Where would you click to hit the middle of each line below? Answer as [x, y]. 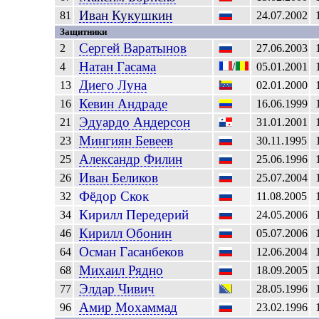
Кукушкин [142, 15]
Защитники [84, 32]
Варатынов [155, 48]
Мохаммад [147, 307]
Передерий [158, 215]
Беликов [135, 178]
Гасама [137, 67]
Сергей [101, 48]
